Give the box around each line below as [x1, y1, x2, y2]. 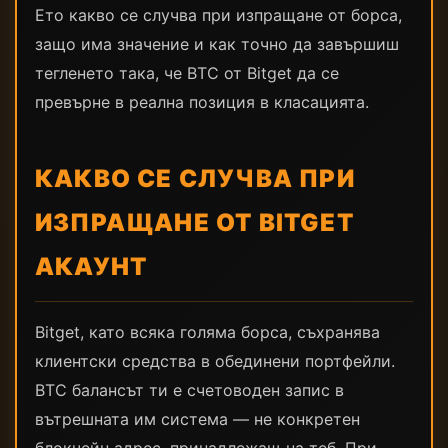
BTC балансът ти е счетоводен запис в [35, 380, 344, 400]
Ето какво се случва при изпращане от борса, [35, 5, 402, 25]
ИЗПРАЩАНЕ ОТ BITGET [35, 208, 354, 237]
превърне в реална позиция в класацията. [35, 92, 369, 112]
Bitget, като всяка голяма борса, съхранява [35, 322, 380, 342]
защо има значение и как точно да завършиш [35, 34, 399, 54]
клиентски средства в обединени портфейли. [35, 351, 395, 371]
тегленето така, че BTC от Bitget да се [35, 63, 339, 83]
